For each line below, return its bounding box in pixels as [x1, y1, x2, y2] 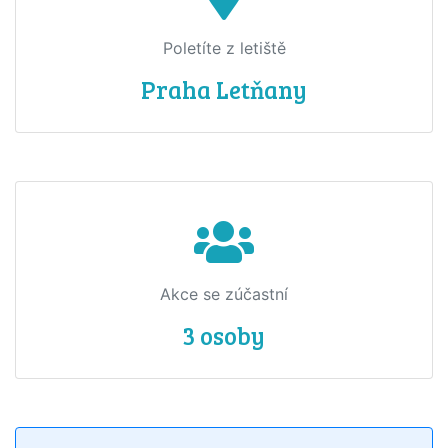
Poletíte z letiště [162, 37, 286, 58]
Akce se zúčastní [160, 283, 288, 304]
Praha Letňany [141, 72, 307, 106]
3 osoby [183, 318, 265, 352]
